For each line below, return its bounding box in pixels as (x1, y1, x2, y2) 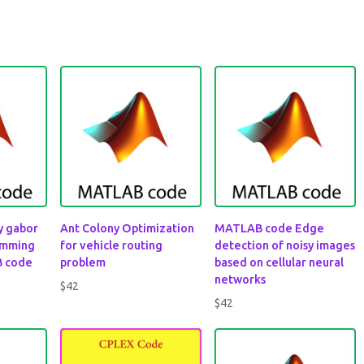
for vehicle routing (60, 239, 163, 253)
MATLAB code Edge (214, 222, 325, 236)
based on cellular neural (214, 256, 344, 270)
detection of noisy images (214, 239, 356, 253)
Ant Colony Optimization (60, 222, 195, 236)
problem (60, 256, 106, 270)
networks (214, 273, 266, 287)
